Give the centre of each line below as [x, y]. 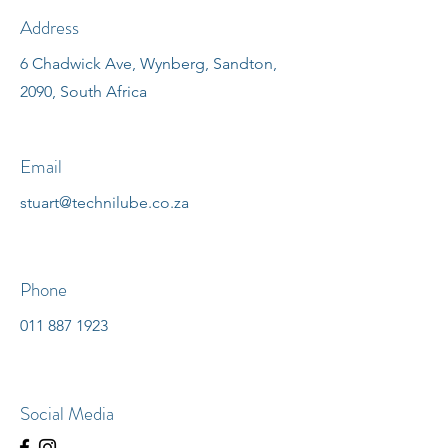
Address [49, 27]
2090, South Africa [83, 91]
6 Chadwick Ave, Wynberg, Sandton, [148, 63]
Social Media [67, 413]
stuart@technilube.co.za [104, 202]
